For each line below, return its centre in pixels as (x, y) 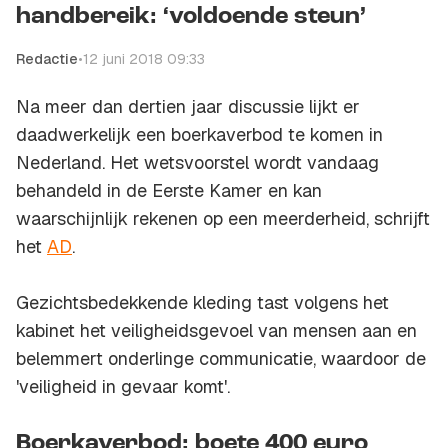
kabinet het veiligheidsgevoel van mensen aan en (216, 331)
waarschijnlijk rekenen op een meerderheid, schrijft (223, 219)
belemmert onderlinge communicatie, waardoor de (221, 359)
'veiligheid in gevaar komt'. (123, 387)
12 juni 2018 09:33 (144, 59)
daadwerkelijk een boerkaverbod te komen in (199, 135)
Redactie (47, 59)
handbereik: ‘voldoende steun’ (191, 17)
